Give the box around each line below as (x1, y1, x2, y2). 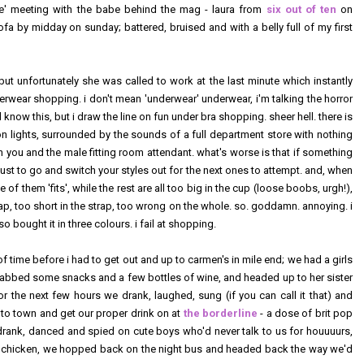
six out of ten (266, 2, 336, 15)
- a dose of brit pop (258, 306, 353, 319)
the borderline (183, 306, 258, 319)
